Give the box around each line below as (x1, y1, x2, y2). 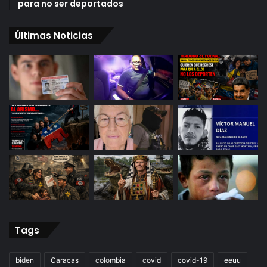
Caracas (51, 256, 79, 265)
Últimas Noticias (15, 29, 93, 42)
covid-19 (178, 256, 207, 265)
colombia (95, 256, 126, 265)
